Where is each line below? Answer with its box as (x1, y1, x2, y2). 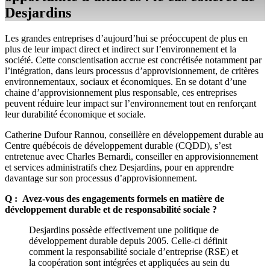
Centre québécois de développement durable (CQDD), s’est (5, 140, 231, 151)
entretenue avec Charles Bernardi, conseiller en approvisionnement (5, 151, 258, 162)
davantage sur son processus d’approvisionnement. (5, 172, 197, 183)
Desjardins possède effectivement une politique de (29, 224, 219, 235)
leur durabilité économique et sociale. (5, 108, 146, 119)
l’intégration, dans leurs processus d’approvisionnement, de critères (5, 65, 259, 76)
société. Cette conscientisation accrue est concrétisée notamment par (5, 54, 262, 65)
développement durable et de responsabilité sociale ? (5, 204, 219, 215)
